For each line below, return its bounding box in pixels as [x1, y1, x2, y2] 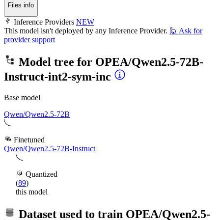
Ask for [179, 27, 202, 35]
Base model [4, 93, 40, 102]
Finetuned [12, 135, 45, 144]
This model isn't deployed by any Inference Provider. [4, 27, 167, 35]
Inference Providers [14, 18, 74, 27]
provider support [4, 35, 55, 44]
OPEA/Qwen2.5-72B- [95, 55, 203, 68]
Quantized [24, 169, 57, 178]
